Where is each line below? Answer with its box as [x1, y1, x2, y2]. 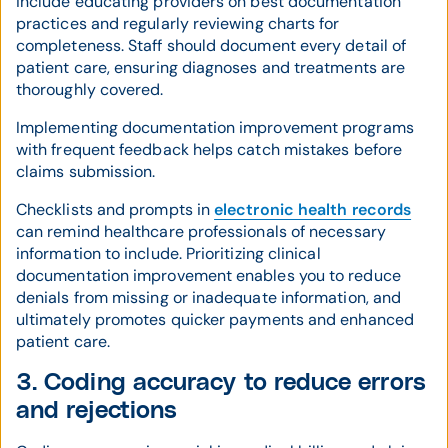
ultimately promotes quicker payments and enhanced [16, 309, 414, 331]
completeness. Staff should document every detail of [16, 35, 407, 57]
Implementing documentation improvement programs [16, 117, 414, 139]
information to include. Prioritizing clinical [16, 243, 321, 265]
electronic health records [214, 199, 412, 221]
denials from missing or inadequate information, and [16, 287, 402, 309]
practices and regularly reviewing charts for [16, 13, 340, 35]
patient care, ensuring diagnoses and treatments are [16, 57, 406, 79]
